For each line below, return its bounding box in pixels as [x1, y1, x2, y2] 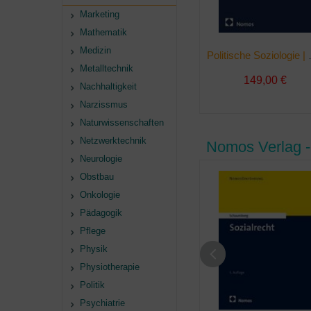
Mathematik [80, 27, 127, 37]
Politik [80, 280, 105, 290]
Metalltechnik [80, 63, 133, 74]
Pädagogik [80, 208, 122, 218]
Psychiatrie [80, 298, 125, 308]
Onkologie [80, 190, 120, 200]
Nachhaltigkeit [80, 81, 137, 92]
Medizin [80, 45, 111, 56]
